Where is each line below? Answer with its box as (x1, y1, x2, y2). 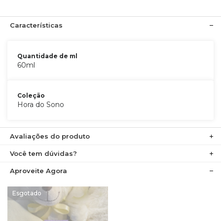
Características (10, 21, 63, 29)
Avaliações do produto (10, 132, 90, 140)
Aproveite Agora (10, 167, 67, 175)
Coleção (17, 92, 45, 99)
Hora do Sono (17, 100, 64, 109)
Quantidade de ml (17, 52, 77, 60)
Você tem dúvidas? (10, 149, 77, 157)
